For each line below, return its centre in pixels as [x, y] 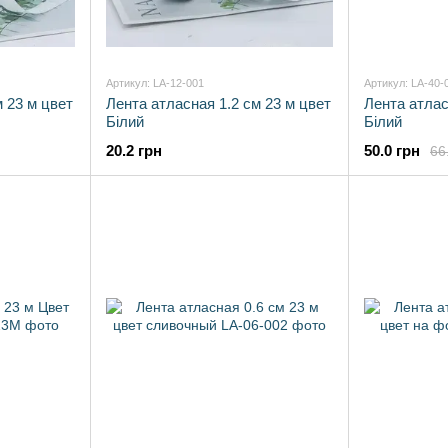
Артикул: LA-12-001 [155, 83]
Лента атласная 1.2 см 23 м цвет [218, 103]
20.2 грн [134, 150]
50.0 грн [392, 150]
